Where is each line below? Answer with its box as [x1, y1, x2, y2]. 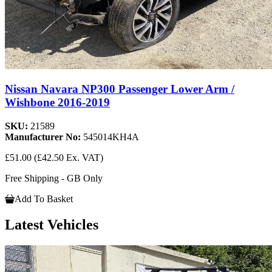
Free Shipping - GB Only [5, 172, 103, 183]
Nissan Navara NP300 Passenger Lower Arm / [5, 83, 234, 96]
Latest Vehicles [5, 216, 98, 233]
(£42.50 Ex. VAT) [34, 152, 103, 163]
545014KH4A [83, 131, 139, 142]
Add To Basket [15, 193, 73, 204]
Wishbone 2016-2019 [5, 96, 110, 109]
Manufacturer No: [5, 131, 83, 142]
